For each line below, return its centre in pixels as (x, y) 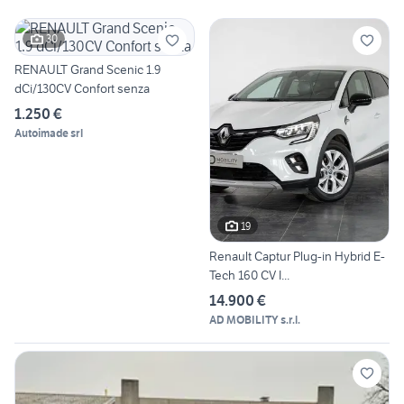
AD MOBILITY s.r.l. (255, 320)
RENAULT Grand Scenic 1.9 (87, 69)
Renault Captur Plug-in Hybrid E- (297, 257)
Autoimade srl (49, 133)
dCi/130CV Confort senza (82, 88)
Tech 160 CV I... (249, 275)
